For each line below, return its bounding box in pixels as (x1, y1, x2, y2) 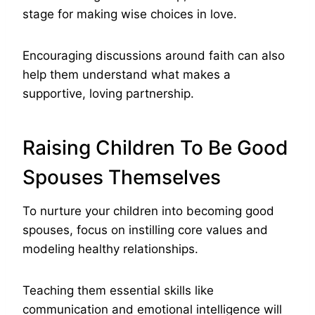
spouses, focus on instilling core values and (22, 223, 268, 238)
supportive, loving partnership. (22, 86, 194, 101)
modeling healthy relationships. (22, 242, 198, 257)
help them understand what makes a (22, 67, 231, 82)
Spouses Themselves (22, 165, 221, 190)
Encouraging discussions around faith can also (22, 49, 285, 63)
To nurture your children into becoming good (22, 204, 274, 219)
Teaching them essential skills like (22, 283, 214, 298)
